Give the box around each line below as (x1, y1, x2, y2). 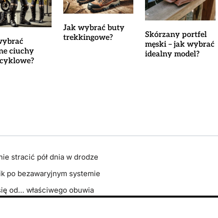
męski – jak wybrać (145, 39, 215, 49)
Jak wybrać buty (63, 23, 125, 33)
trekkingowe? (63, 33, 113, 42)
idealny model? (145, 49, 200, 59)
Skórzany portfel (145, 30, 207, 39)
